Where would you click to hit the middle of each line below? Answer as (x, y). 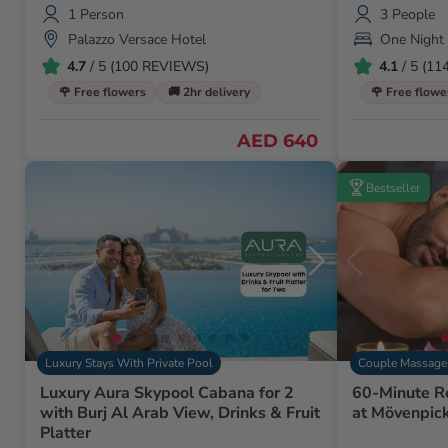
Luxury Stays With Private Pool (129, 363)
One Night (412, 39)
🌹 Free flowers (102, 92)
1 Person (96, 14)
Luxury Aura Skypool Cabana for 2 (167, 393)
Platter (65, 433)
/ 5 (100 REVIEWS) (147, 66)
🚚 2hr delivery (209, 92)
